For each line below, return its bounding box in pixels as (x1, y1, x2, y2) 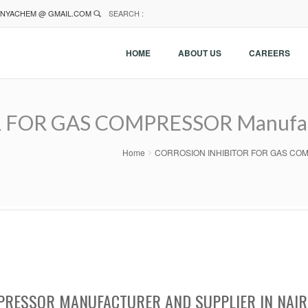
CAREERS (249, 47, 290, 59)
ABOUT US (178, 47, 221, 59)
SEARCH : (107, 8, 144, 19)
